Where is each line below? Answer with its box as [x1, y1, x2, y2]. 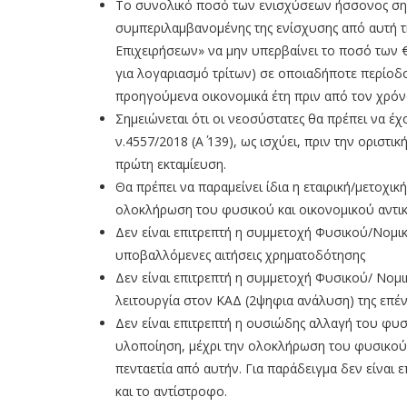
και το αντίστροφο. [115, 382, 227, 401]
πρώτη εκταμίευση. [115, 155, 226, 174]
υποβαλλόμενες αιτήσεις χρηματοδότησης [115, 246, 365, 264]
